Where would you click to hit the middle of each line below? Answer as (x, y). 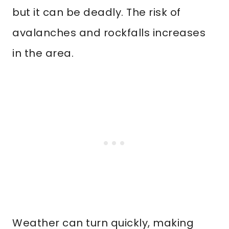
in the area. (43, 53)
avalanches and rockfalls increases (109, 33)
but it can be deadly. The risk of (97, 12)
